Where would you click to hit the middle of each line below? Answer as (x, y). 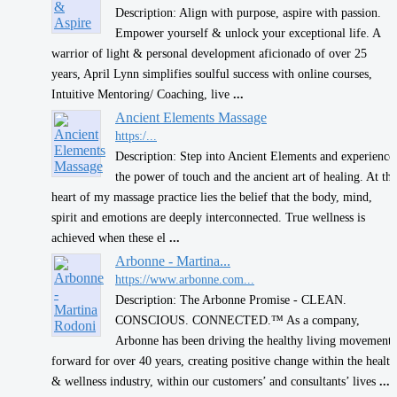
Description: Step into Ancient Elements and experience (255, 156)
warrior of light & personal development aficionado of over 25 (209, 53)
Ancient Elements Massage (191, 117)
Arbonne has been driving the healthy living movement (253, 340)
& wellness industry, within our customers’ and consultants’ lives (215, 381)
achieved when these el (110, 237)
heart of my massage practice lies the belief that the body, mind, (212, 196)
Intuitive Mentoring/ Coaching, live (142, 93)
